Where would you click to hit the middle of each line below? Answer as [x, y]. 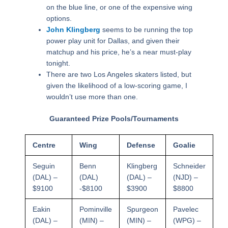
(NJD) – [185, 177]
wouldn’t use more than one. [92, 97]
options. [59, 19]
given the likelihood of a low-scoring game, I [117, 86]
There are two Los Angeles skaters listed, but [119, 75]
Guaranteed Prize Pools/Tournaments [114, 119]
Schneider [189, 166]
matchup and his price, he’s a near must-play [119, 52]
